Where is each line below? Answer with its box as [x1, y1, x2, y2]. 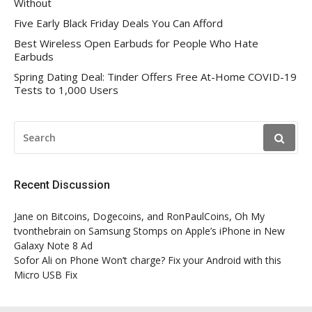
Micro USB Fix [14, 268, 77, 281]
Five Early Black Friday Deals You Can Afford [14, 16, 223, 30]
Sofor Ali [14, 253, 52, 267]
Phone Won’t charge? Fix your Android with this [70, 253, 281, 267]
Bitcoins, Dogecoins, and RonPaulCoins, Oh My [51, 210, 265, 223]
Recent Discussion [14, 178, 110, 192]
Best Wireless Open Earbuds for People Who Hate [14, 36, 258, 50]
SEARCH [13, 121, 50, 134]
